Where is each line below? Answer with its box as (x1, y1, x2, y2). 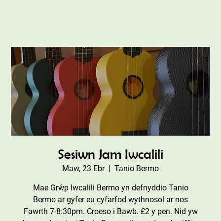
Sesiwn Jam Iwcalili (58, 146, 163, 162)
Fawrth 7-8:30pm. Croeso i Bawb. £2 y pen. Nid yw (23, 206, 198, 216)
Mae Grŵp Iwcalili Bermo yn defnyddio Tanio (33, 183, 188, 192)
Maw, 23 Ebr (62, 163, 105, 173)
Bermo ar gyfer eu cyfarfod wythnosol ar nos (33, 194, 188, 204)
